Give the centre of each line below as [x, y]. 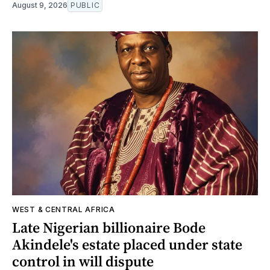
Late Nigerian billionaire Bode [109, 228]
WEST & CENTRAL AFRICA [64, 210]
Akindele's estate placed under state [127, 245]
